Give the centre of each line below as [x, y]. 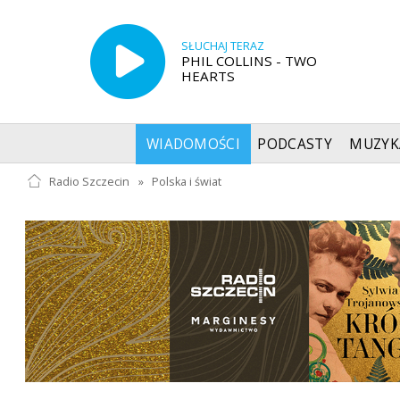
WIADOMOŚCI [193, 144]
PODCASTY [295, 144]
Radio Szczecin [89, 181]
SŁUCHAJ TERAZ [222, 46]
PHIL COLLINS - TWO [249, 60]
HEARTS [208, 75]
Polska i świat [187, 181]
